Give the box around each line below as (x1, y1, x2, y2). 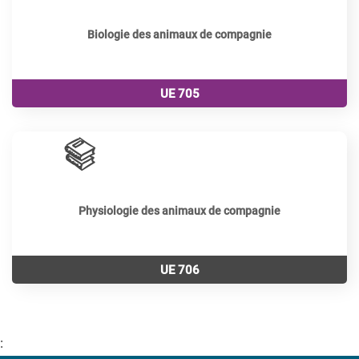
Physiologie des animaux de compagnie (79, 204, 280, 217)
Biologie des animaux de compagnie (87, 27, 272, 41)
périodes (266, 142, 339, 162)
